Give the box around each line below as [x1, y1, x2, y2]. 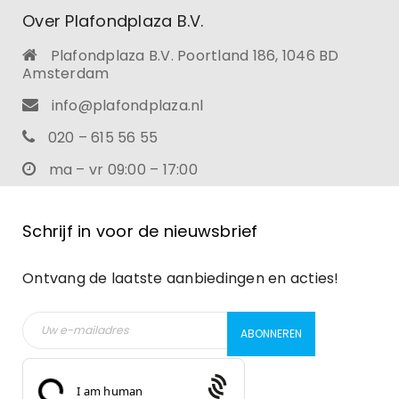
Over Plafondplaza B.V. [22, 9, 204, 32]
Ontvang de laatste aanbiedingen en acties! [22, 267, 339, 289]
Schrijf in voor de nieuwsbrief [22, 219, 258, 242]
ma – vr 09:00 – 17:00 [45, 159, 198, 180]
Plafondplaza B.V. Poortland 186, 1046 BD [46, 45, 339, 66]
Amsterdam [22, 62, 110, 84]
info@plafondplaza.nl [51, 94, 204, 116]
